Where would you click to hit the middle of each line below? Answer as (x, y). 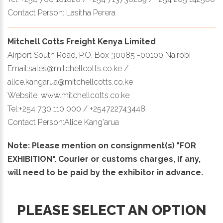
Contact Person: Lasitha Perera (61, 13)
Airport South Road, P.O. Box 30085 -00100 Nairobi (99, 55)
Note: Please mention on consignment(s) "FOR (102, 146)
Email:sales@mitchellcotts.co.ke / (68, 69)
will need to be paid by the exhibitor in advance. (105, 173)
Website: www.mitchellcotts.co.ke (68, 96)
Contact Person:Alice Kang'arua (63, 122)
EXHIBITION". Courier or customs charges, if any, (104, 159)
